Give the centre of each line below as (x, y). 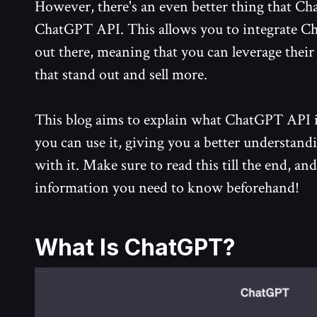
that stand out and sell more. (121, 75)
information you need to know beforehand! (167, 188)
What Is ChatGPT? (135, 248)
